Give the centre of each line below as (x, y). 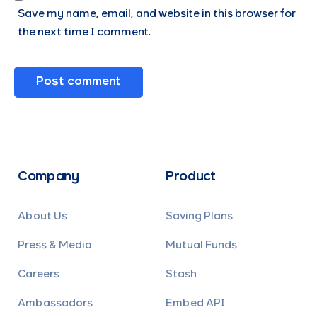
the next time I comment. (84, 33)
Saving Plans (200, 217)
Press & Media (55, 246)
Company (48, 177)
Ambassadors (56, 304)
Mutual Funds (202, 246)
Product (191, 177)
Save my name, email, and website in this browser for (157, 14)
